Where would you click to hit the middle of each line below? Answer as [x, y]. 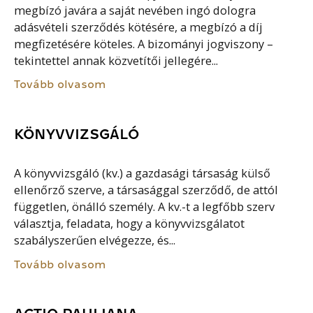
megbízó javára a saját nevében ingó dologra [135, 10]
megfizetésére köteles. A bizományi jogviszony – [144, 44]
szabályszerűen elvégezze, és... [95, 241]
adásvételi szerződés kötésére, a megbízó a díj [139, 27]
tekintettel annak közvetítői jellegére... [116, 60]
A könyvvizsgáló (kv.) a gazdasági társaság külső [143, 174]
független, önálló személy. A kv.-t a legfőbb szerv [145, 207]
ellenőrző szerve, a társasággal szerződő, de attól [146, 190]
